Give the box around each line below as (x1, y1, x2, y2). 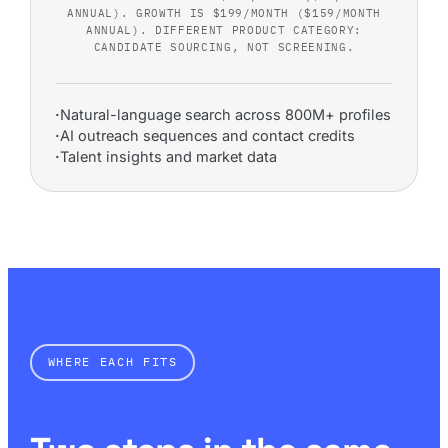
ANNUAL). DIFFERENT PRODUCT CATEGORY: (86, 22, 362, 37)
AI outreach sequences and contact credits (60, 126, 355, 144)
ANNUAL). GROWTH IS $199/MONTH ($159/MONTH (66, 5, 382, 20)
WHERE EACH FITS (47, 354, 178, 370)
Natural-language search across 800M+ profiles (60, 105, 391, 123)
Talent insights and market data (60, 147, 277, 165)
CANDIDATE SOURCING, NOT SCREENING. (93, 39, 355, 54)
